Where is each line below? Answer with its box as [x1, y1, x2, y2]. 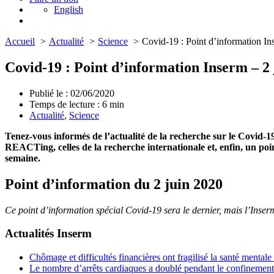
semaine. [5, 152, 40, 163]
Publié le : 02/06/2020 [29, 87, 114, 98]
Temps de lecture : [29, 98, 102, 109]
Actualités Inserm [5, 227, 92, 240]
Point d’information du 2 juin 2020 [5, 176, 223, 192]
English [54, 4, 83, 15]
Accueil [5, 36, 35, 46]
